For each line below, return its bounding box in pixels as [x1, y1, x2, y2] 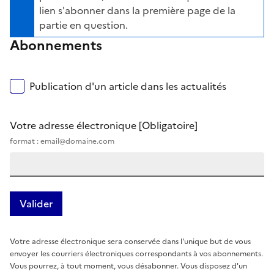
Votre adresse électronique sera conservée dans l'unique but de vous [10, 235, 251, 247]
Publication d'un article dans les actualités [29, 78, 226, 94]
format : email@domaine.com [10, 135, 114, 147]
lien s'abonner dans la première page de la [39, 2, 235, 18]
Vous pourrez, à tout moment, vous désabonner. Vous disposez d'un [10, 260, 247, 272]
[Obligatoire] [139, 117, 198, 133]
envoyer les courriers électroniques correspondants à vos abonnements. [10, 248, 263, 259]
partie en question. [39, 17, 128, 32]
